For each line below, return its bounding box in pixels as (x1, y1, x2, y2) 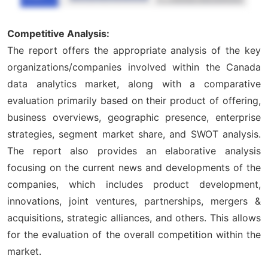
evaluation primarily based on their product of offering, (7, 94, 261, 106)
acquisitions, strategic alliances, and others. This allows (7, 211, 261, 224)
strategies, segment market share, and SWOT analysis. (7, 127, 261, 140)
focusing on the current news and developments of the (7, 161, 261, 173)
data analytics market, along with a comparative (7, 77, 261, 90)
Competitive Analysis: (7, 27, 109, 39)
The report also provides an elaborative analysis (7, 144, 261, 157)
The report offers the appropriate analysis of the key (7, 44, 261, 56)
